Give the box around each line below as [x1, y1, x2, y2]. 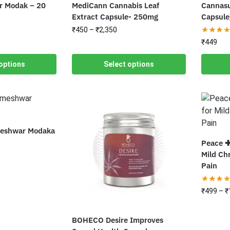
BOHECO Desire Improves [72, 215, 164, 225]
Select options [104, 60, 155, 69]
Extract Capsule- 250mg [72, 12, 159, 22]
